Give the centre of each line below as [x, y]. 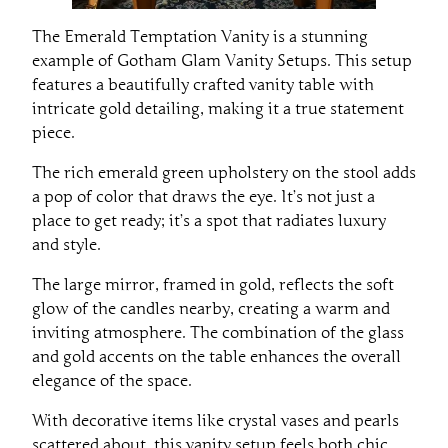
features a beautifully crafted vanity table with [203, 85]
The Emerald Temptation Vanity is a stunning [200, 37]
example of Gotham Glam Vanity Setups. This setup [222, 61]
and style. [66, 245]
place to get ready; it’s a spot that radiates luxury [209, 221]
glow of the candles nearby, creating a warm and [211, 309]
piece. [53, 133]
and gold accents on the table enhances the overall [216, 357]
